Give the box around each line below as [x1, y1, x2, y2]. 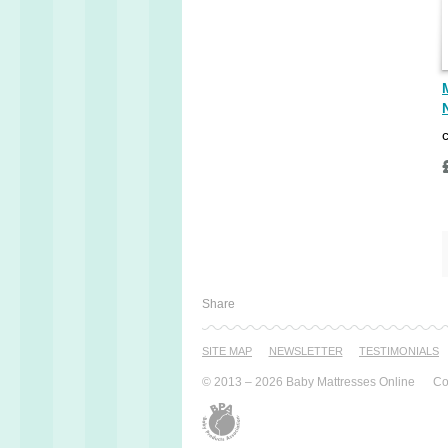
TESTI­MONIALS [359, 344, 439, 357]
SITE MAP [202, 344, 252, 357]
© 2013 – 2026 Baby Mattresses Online [202, 374, 415, 389]
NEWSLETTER [268, 344, 343, 357]
